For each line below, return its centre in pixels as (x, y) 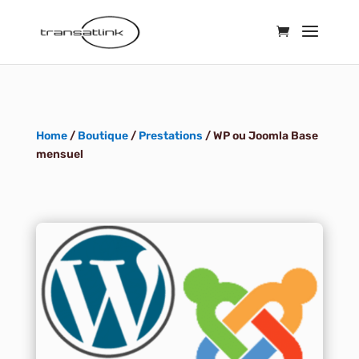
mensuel (59, 154)
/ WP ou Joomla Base (260, 136)
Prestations (170, 136)
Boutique (103, 136)
